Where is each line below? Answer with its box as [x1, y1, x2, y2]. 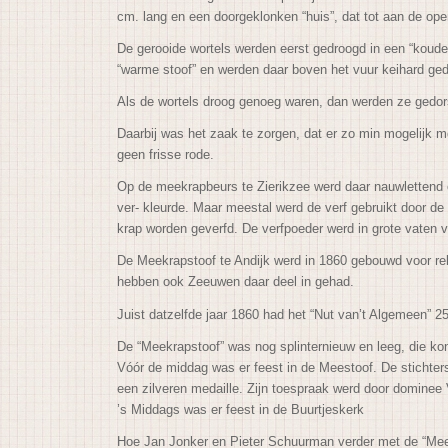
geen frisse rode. [117, 147, 219, 163]
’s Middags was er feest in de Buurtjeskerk [117, 401, 369, 417]
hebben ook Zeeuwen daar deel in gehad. [117, 274, 359, 290]
